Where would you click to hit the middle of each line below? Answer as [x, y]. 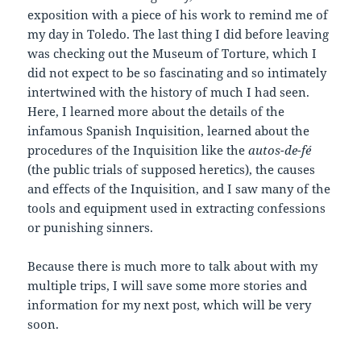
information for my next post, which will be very [170, 304]
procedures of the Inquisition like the [138, 149]
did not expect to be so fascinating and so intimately [177, 72]
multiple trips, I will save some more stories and [168, 285]
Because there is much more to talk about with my [173, 266]
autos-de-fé [280, 149]
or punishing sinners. [91, 227]
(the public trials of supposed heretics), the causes [172, 169]
